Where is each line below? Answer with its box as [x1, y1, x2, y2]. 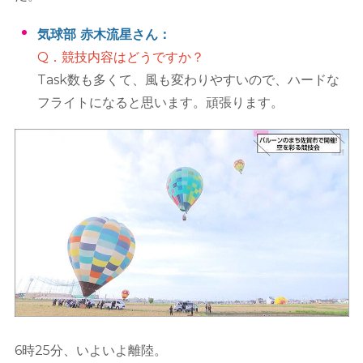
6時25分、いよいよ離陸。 [14, 343, 167, 359]
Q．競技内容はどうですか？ [37, 49, 205, 65]
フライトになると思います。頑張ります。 [37, 94, 284, 110]
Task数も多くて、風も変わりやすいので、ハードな [37, 71, 340, 88]
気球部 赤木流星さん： [37, 26, 172, 42]
